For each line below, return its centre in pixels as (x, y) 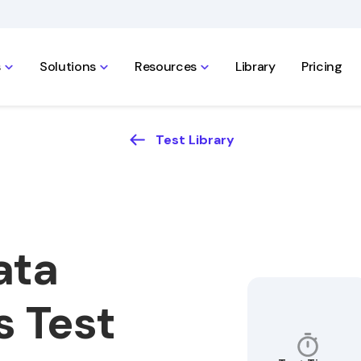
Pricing (322, 66)
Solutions (67, 66)
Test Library (195, 139)
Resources (166, 66)
